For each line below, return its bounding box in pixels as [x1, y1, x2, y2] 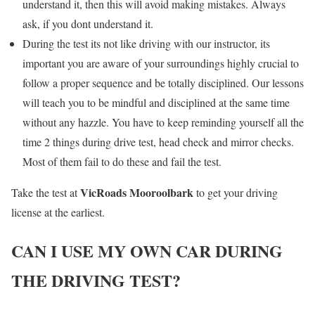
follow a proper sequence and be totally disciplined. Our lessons [22, 75, 304, 90]
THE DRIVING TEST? [11, 267, 181, 292]
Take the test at [11, 184, 80, 200]
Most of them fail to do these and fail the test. [22, 153, 221, 169]
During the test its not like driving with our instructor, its [22, 35, 270, 51]
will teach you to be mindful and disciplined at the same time [22, 94, 290, 110]
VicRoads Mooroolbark [80, 184, 193, 200]
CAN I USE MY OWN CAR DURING [11, 238, 283, 263]
